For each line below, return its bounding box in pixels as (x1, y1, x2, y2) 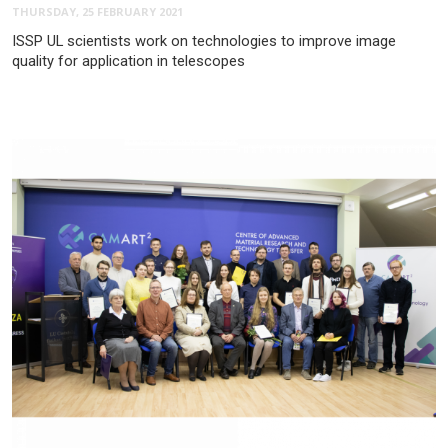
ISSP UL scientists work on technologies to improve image (12, 32, 396, 51)
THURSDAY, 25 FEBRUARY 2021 (12, 4, 183, 20)
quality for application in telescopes (12, 52, 245, 71)
